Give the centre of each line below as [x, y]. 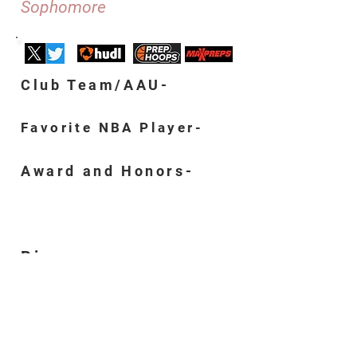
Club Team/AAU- [95, 84]
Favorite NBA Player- [112, 127]
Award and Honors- [108, 171]
